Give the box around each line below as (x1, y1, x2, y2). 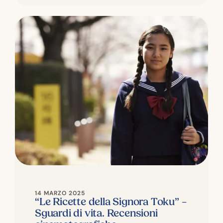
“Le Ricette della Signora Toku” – (35, 196, 187, 208)
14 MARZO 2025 (35, 189, 85, 197)
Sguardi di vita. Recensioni (35, 207, 158, 220)
